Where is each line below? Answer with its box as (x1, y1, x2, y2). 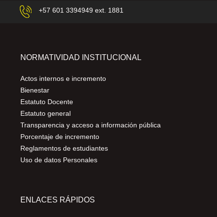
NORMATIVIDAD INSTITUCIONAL (20, 53, 141, 62)
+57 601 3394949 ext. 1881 (39, 6, 124, 14)
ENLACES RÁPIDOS (20, 195, 95, 204)
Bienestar (20, 86, 49, 94)
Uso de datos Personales (20, 155, 97, 164)
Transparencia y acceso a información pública (20, 121, 161, 129)
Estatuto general (20, 109, 71, 117)
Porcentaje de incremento (20, 132, 99, 140)
